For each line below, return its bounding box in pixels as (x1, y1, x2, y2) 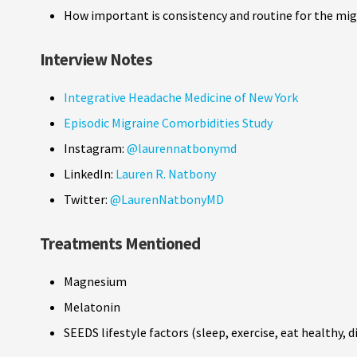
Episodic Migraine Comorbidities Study (64, 114, 273, 131)
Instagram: (64, 139, 127, 156)
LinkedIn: (64, 165, 116, 182)
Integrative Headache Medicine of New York (64, 88, 298, 105)
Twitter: (64, 190, 110, 207)
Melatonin (64, 298, 120, 315)
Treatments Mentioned (40, 233, 206, 254)
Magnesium (64, 273, 127, 289)
